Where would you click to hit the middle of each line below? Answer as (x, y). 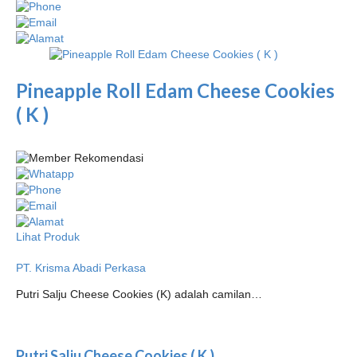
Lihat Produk (48, 236)
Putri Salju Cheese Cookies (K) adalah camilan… (139, 294)
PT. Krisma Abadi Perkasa (81, 267)
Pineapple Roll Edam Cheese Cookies (175, 90)
